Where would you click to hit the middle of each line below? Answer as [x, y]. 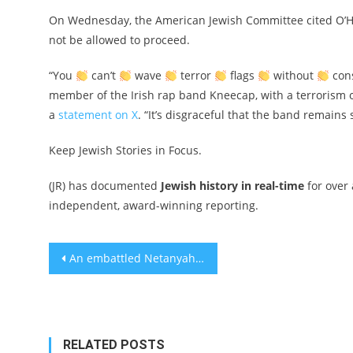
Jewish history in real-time [232, 186]
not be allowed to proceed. [119, 40]
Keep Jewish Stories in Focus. [125, 150]
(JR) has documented [105, 186]
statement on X [98, 115]
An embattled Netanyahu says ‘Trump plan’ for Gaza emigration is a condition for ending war [132, 258]
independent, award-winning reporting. [154, 206]
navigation [106, 288]
